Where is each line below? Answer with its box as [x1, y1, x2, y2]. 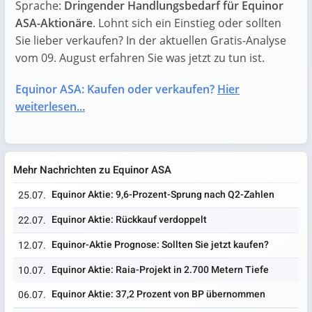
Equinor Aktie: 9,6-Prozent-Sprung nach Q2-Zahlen [52, 187, 274, 202]
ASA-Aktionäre [15, 15, 93, 31]
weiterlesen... [15, 98, 85, 114]
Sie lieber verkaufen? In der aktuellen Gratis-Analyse [15, 32, 286, 48]
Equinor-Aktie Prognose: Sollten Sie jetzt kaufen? [52, 237, 269, 252]
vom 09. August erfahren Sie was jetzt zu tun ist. [15, 49, 265, 65]
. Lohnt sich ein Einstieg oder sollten [93, 15, 281, 31]
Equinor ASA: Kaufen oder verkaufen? [15, 81, 214, 97]
